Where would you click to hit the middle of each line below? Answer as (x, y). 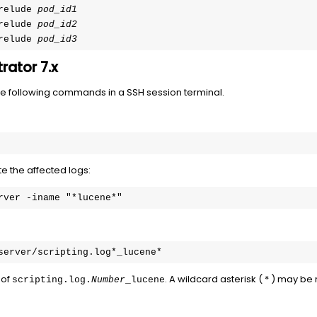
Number (108, 280)
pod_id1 (57, 10)
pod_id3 (57, 39)
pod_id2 (57, 24)
